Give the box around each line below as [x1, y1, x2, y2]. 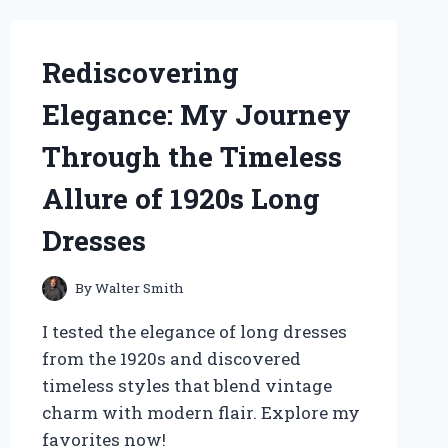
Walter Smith [94, 278, 184, 297]
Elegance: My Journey [41, 95, 351, 133]
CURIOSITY [131, 4, 223, 23]
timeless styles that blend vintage [41, 373, 332, 397]
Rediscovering [41, 53, 239, 91]
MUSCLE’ [131, 25, 204, 44]
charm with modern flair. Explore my [41, 400, 360, 424]
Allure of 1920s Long [41, 179, 320, 217]
